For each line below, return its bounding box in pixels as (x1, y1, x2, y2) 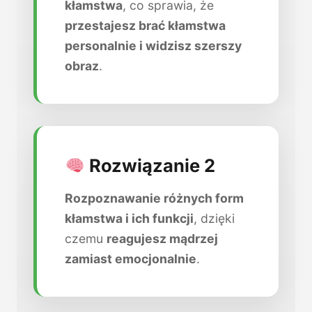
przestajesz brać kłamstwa (65, 18, 226, 33)
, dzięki (194, 211, 235, 226)
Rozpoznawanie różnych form (65, 191, 244, 206)
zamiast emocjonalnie (65, 251, 196, 267)
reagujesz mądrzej (107, 231, 218, 247)
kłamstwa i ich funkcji (65, 211, 194, 226)
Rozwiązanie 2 (85, 155, 216, 177)
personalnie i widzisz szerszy (65, 38, 242, 54)
